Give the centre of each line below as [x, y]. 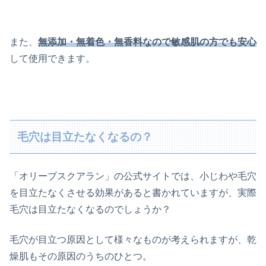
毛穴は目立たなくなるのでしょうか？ [90, 210]
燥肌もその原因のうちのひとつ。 [81, 256]
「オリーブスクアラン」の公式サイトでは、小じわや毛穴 [133, 176]
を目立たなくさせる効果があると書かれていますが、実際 [133, 193]
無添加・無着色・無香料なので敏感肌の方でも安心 [147, 42]
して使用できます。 [52, 59]
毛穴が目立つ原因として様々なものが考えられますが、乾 [133, 239]
